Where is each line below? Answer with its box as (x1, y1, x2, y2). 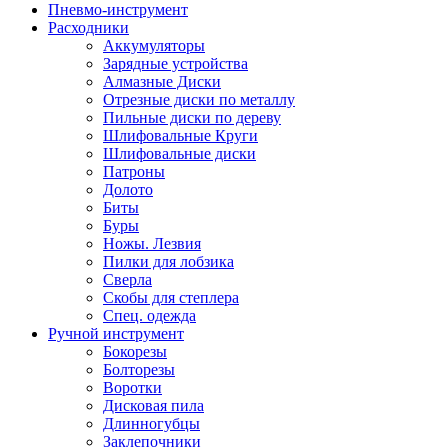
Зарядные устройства (103, 54, 248, 72)
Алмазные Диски (103, 72, 221, 90)
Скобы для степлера (103, 288, 239, 306)
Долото (103, 180, 153, 198)
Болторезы (103, 360, 175, 378)
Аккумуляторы (103, 36, 205, 54)
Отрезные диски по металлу (103, 90, 295, 108)
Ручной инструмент (48, 324, 184, 342)
